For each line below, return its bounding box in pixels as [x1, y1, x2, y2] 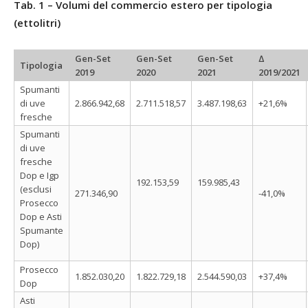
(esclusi [20, 182, 52, 195]
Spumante [20, 223, 63, 236]
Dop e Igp [20, 168, 59, 181]
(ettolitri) [14, 15, 60, 30]
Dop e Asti [20, 210, 62, 223]
